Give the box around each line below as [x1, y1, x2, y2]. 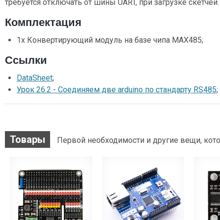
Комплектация [5, 16, 82, 29]
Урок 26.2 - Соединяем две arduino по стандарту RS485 [17, 85, 217, 95]
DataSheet [17, 73, 53, 83]
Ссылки [5, 54, 47, 67]
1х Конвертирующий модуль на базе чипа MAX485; [17, 35, 203, 45]
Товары [10, 134, 45, 146]
